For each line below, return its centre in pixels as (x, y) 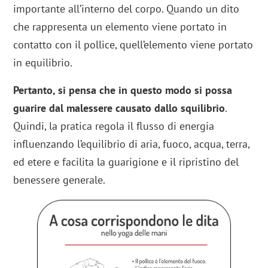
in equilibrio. (43, 63)
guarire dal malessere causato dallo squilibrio (119, 108)
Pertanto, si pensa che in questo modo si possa (123, 90)
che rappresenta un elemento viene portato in (120, 27)
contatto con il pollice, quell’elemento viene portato (133, 45)
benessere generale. (60, 180)
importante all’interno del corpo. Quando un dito (127, 9)
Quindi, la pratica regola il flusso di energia (114, 126)
